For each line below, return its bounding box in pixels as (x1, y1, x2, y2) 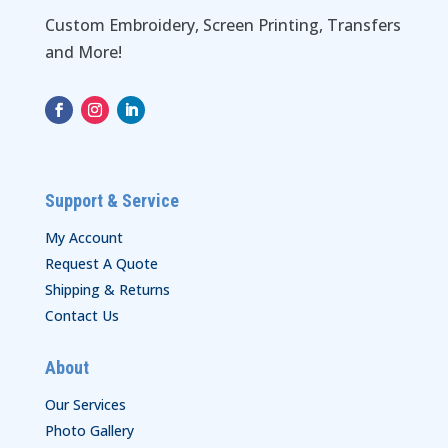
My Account (44, 228, 123, 248)
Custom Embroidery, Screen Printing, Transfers (44, 13, 401, 36)
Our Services (44, 395, 126, 415)
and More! (44, 40, 122, 63)
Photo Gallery (44, 421, 134, 441)
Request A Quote (44, 254, 158, 274)
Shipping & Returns (44, 280, 170, 300)
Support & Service (44, 190, 179, 212)
